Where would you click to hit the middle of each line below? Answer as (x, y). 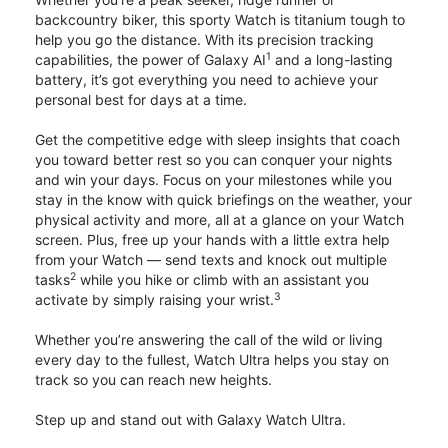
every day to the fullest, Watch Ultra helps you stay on (212, 360)
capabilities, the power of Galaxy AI (150, 60)
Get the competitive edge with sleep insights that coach (217, 140)
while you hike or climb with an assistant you (222, 280)
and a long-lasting (332, 60)
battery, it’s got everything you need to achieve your (206, 80)
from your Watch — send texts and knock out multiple (211, 260)
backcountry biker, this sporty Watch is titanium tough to (220, 20)
